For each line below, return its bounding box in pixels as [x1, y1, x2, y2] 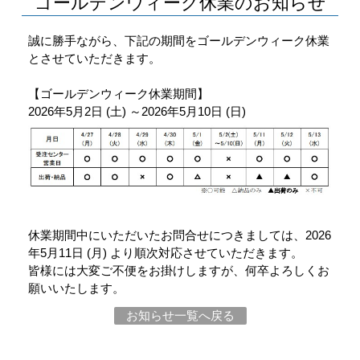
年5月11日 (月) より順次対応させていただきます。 [27, 245, 303, 260]
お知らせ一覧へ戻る [125, 308, 235, 322]
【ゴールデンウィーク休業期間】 [27, 86, 209, 100]
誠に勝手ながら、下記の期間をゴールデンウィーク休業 [27, 33, 329, 47]
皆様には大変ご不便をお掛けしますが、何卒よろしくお [27, 263, 329, 277]
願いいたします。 [27, 280, 125, 295]
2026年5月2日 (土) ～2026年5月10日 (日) [27, 104, 246, 118]
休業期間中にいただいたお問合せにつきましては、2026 [27, 227, 331, 242]
